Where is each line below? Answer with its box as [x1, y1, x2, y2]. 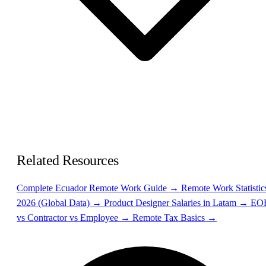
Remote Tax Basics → [132, 212, 217, 223]
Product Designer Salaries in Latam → [104, 197, 251, 208]
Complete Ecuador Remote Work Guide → [17, 182, 181, 193]
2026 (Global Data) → [17, 197, 104, 208]
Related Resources [17, 152, 119, 168]
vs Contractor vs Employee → [17, 212, 132, 223]
